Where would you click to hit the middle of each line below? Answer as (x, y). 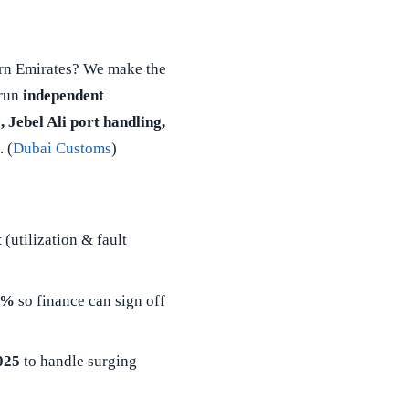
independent (63, 95)
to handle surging (78, 362)
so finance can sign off (89, 300)
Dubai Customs (62, 148)
